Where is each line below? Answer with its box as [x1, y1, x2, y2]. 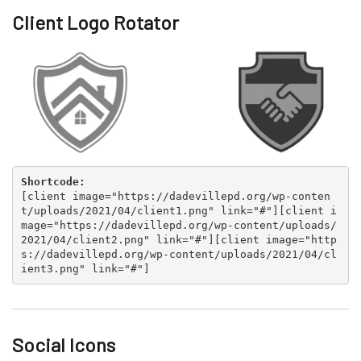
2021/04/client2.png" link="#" [20, 233, 208, 246]
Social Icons [12, 333, 115, 356]
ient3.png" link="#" [20, 262, 143, 275]
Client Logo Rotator [12, 10, 179, 34]
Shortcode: [20, 175, 85, 188]
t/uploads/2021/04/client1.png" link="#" [20, 204, 272, 217]
